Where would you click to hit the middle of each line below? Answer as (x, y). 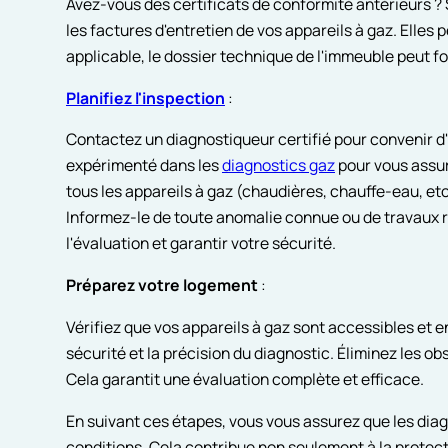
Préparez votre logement (161, 285)
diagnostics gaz (278, 165)
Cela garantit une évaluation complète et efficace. (244, 378)
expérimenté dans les (143, 165)
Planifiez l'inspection (145, 97)
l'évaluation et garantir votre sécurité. (200, 243)
